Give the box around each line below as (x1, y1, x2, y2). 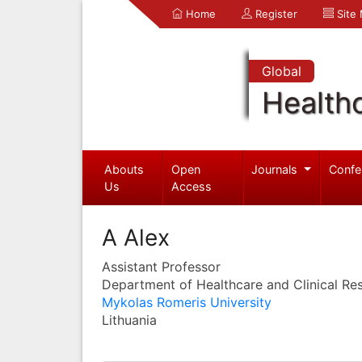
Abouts (103, 162, 144, 176)
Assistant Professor (102, 258, 221, 275)
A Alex (102, 223, 170, 251)
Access (171, 179, 213, 193)
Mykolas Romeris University (102, 293, 271, 310)
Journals (251, 162, 301, 176)
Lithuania (102, 311, 157, 328)
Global (261, 63, 301, 79)
